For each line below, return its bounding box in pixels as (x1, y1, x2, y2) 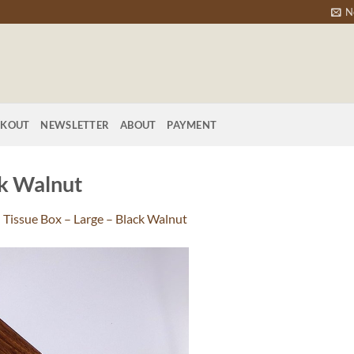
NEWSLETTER (40, 118, 110, 131)
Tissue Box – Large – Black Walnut (3, 210, 187, 226)
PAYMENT (167, 118, 217, 131)
